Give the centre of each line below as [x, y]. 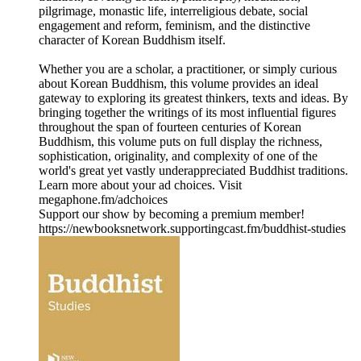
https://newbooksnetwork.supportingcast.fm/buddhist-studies [192, 229]
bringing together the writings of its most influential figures [187, 113]
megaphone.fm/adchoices [103, 200]
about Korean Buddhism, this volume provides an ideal [178, 84]
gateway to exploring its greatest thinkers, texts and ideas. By [193, 98]
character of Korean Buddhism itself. [132, 40]
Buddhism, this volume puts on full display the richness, [180, 142]
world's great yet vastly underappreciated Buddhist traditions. [193, 171]
